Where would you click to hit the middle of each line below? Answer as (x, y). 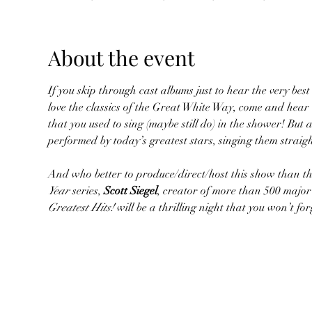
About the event (121, 58)
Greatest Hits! (81, 208)
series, (86, 191)
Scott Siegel (130, 191)
